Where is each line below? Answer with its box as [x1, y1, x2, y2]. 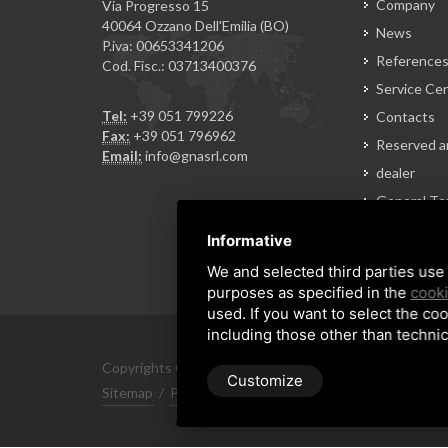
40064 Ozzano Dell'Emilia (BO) [102, 17, 289, 35]
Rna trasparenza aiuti [272, 384, 403, 401]
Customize [226, 371, 303, 390]
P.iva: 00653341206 [102, 37, 224, 55]
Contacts [375, 108, 435, 125]
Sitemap [102, 384, 153, 401]
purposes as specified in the [206, 283, 411, 302]
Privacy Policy [170, 384, 255, 401]
